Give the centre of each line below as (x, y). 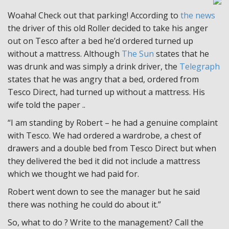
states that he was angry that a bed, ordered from (103, 79)
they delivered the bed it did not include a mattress (104, 161)
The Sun (138, 54)
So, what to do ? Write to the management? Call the (106, 222)
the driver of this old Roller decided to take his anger (108, 28)
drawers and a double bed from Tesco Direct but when (112, 148)
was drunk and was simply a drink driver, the (94, 66)
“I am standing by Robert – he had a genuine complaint (113, 123)
